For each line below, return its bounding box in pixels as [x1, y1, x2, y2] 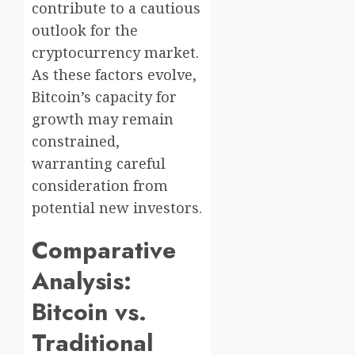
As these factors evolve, [32, 65, 197, 85]
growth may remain [32, 109, 174, 129]
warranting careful [32, 154, 166, 174]
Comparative [32, 233, 176, 268]
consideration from [32, 176, 168, 196]
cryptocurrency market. [32, 43, 199, 63]
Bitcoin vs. [32, 295, 147, 330]
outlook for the [32, 21, 138, 40]
